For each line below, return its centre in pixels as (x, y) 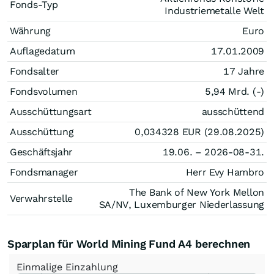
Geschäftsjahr (42, 152)
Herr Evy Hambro (225, 172)
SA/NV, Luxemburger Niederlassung (181, 205)
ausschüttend (233, 112)
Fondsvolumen (44, 91)
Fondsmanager (44, 172)
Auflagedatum (43, 51)
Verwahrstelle (42, 198)
